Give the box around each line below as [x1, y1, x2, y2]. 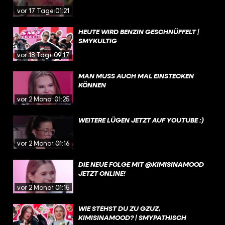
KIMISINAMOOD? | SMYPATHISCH [78, 212, 186, 221]
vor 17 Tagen [17, 6, 58, 15]
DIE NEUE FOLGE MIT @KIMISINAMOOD [78, 159, 204, 168]
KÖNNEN [78, 80, 106, 89]
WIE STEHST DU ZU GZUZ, [78, 203, 160, 212]
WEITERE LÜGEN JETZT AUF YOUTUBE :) [78, 115, 204, 124]
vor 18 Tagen [17, 50, 57, 59]
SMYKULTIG [78, 36, 117, 45]
